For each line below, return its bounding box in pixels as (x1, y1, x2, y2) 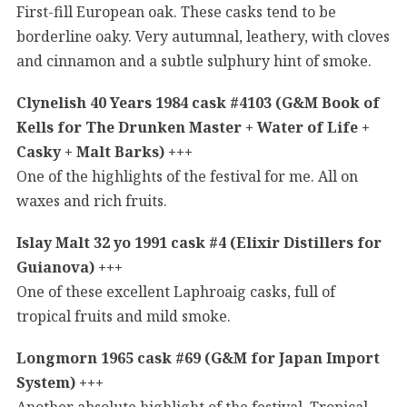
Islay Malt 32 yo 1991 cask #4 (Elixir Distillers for (16, 232, 382, 253)
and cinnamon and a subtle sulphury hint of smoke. (16, 50, 372, 71)
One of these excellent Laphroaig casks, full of (16, 281, 335, 302)
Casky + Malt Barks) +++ (16, 141, 193, 162)
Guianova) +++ (16, 256, 123, 277)
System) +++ (16, 372, 104, 392)
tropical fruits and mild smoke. (16, 305, 231, 326)
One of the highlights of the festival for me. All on (16, 165, 358, 186)
